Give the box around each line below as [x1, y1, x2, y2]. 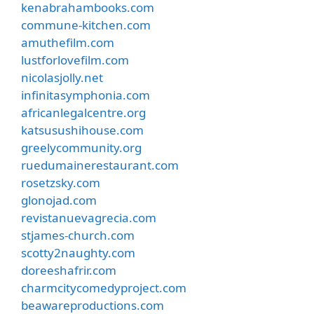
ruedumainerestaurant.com [21, 156, 179, 173]
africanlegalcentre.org [21, 104, 146, 121]
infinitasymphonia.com [21, 86, 150, 103]
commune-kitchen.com [21, 16, 151, 33]
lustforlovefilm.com [21, 51, 129, 68]
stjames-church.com [21, 226, 135, 243]
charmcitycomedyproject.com [21, 279, 186, 296]
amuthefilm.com [21, 34, 114, 50]
